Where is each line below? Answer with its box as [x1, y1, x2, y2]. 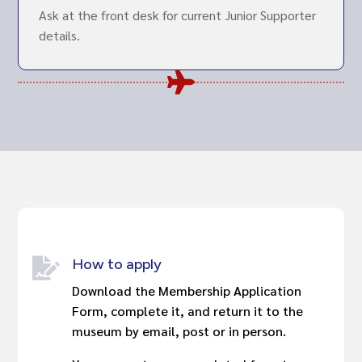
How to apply [72, 255, 162, 274]
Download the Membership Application [72, 282, 302, 300]
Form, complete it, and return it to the [72, 302, 304, 320]
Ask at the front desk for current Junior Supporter [38, 6, 316, 24]
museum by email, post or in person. [72, 322, 287, 340]
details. [38, 27, 80, 44]
